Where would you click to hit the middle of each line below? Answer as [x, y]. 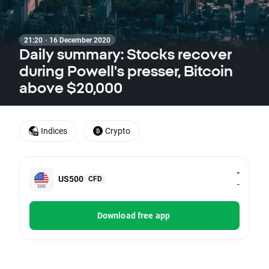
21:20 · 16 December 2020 [68, 40]
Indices [54, 131]
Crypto [118, 131]
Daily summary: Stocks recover [125, 54]
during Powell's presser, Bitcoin [126, 71]
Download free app [134, 216]
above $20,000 [71, 88]
